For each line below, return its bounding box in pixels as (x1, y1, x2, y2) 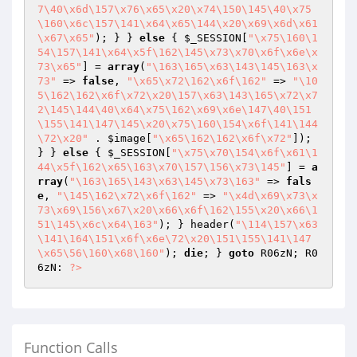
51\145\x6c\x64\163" (37, 218, 159, 230)
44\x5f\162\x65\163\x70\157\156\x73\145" (37, 161, 286, 173)
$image (108, 132, 146, 144)
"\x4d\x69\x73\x (222, 190, 318, 202)
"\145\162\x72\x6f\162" (57, 190, 197, 202)
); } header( (159, 218, 235, 230)
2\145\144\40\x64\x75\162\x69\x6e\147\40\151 (37, 104, 312, 116)
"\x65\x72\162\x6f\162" (127, 75, 267, 87)
